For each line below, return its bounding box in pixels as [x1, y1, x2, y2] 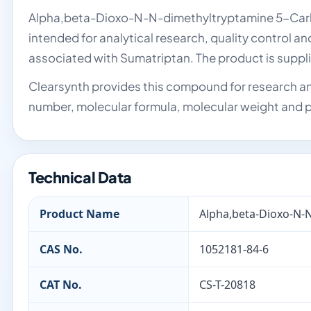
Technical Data [28, 168, 132, 187]
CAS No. [40, 242, 83, 257]
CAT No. [40, 277, 82, 292]
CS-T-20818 [199, 277, 255, 292]
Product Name [40, 206, 119, 221]
